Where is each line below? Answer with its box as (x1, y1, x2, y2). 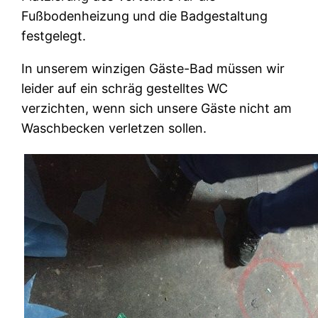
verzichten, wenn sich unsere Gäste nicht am (21, 100, 292, 116)
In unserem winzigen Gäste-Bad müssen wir (21, 60, 285, 76)
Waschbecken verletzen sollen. (21, 120, 207, 136)
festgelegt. (21, 28, 87, 43)
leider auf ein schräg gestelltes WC (21, 80, 229, 96)
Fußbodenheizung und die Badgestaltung (21, 8, 268, 23)
